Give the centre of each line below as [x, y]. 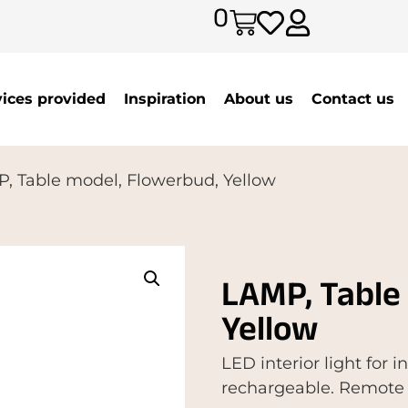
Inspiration [164, 98]
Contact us [352, 98]
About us [258, 98]
